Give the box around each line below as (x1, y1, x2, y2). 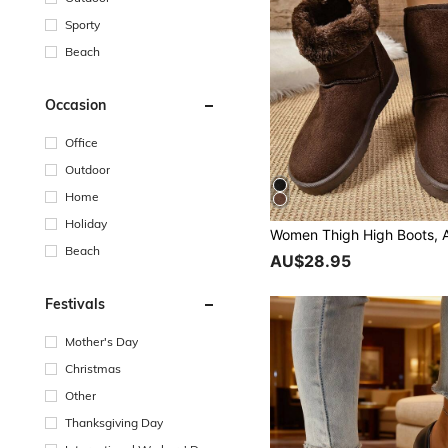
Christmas (65, 360, 121, 376)
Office (65, 134, 98, 150)
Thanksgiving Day (65, 414, 163, 430)
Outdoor (65, 161, 110, 177)
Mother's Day (65, 333, 138, 349)
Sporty (65, 16, 100, 32)
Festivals (45, 294, 105, 313)
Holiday (65, 215, 107, 231)
